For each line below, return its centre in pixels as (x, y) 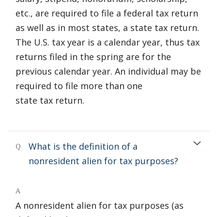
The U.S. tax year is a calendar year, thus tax (108, 42)
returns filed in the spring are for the (93, 57)
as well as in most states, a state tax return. (107, 28)
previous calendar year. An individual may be (108, 71)
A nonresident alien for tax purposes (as (100, 205)
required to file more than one (79, 86)
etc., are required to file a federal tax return (107, 13)
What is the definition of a (83, 146)
